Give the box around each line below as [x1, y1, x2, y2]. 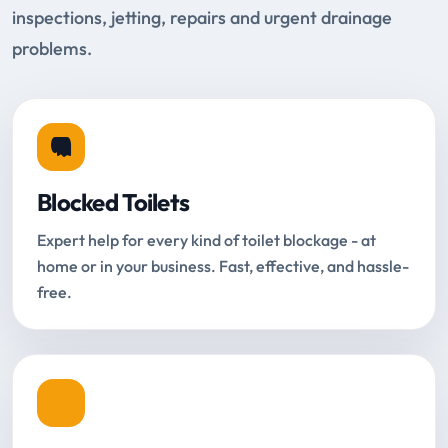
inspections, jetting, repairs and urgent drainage [12, 5, 392, 29]
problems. [12, 36, 92, 60]
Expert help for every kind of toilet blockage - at [37, 229, 376, 250]
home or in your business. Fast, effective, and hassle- [37, 255, 409, 276]
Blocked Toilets [37, 186, 190, 217]
